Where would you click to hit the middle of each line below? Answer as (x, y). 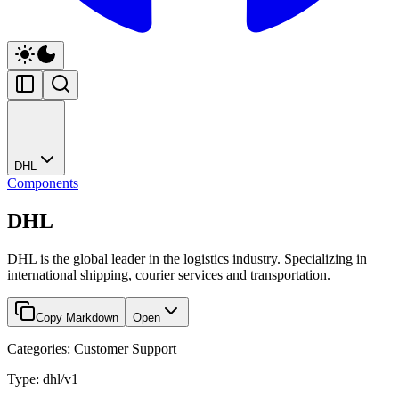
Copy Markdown (77, 317)
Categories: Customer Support (92, 348)
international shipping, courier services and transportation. (169, 274)
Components (43, 183)
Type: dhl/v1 (43, 379)
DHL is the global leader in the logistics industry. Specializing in (187, 258)
